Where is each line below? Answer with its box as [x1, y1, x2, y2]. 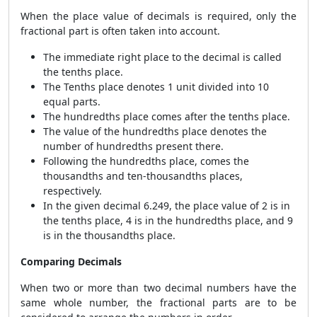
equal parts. [43, 95, 100, 108]
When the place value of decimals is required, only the [21, 9, 296, 23]
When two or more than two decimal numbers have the [21, 281, 296, 294]
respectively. [43, 184, 102, 197]
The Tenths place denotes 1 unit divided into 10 [43, 80, 269, 93]
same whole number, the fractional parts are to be [21, 296, 296, 309]
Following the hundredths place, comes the [43, 154, 249, 168]
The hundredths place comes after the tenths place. [43, 110, 290, 123]
